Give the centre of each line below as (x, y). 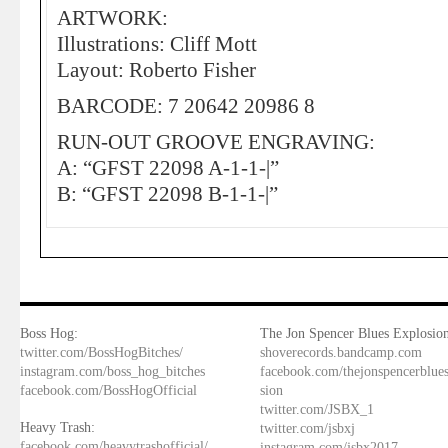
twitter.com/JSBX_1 (317, 409)
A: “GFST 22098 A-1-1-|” (168, 168)
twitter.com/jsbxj (307, 428)
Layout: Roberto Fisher (156, 70)
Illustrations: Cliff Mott (157, 44)
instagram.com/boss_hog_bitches (112, 371)
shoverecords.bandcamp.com (341, 352)
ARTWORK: (112, 18)
